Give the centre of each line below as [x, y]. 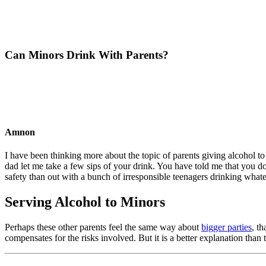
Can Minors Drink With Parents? [87, 55]
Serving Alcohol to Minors [85, 202]
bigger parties [227, 227]
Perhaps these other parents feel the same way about [103, 227]
